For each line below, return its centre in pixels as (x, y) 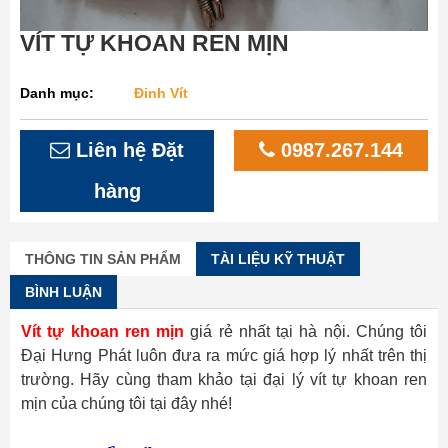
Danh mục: (57, 92)
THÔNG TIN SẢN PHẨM (103, 258)
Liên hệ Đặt (127, 149)
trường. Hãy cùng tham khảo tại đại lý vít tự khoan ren (224, 379)
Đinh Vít (161, 92)
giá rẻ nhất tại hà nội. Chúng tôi (305, 331)
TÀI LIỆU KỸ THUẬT (278, 258)
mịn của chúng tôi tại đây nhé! (126, 403)
